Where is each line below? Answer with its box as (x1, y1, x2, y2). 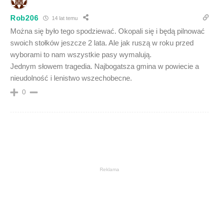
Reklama (100, 167, 119, 172)
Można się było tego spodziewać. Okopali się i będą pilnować (10, 27, 205, 35)
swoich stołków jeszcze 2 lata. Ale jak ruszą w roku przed (10, 39, 194, 47)
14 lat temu (50, 15, 78, 21)
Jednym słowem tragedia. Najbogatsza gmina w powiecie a (10, 62, 199, 70)
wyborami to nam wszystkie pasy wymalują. (10, 50, 152, 59)
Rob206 (10, 13, 39, 22)
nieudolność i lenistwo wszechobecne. (10, 74, 132, 82)
